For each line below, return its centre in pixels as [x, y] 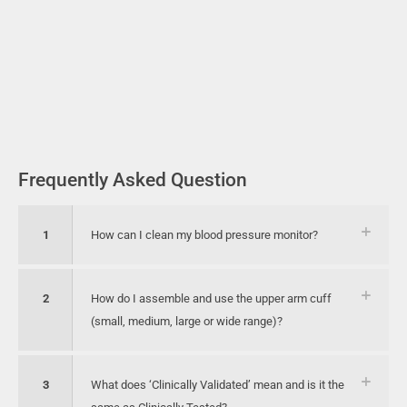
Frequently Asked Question [133, 180]
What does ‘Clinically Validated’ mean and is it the [218, 385]
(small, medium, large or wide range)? [187, 321]
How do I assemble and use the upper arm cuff [211, 298]
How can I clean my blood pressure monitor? [204, 235]
